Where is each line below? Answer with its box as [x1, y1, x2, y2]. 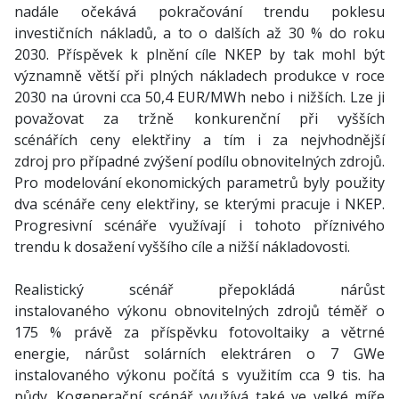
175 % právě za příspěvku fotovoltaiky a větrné [14, 322, 385, 342]
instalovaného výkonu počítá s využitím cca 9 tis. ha [14, 365, 385, 385]
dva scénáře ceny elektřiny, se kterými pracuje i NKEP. [14, 194, 385, 214]
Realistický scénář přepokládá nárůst [14, 280, 385, 299]
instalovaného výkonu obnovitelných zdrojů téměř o [14, 301, 385, 321]
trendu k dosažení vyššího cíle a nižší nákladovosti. [14, 237, 350, 256]
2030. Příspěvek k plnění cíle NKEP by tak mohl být [14, 45, 385, 64]
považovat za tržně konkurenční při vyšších [14, 109, 385, 128]
